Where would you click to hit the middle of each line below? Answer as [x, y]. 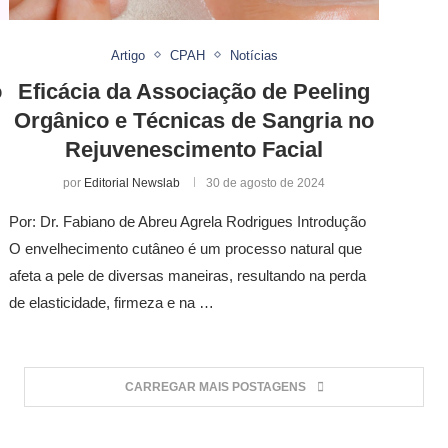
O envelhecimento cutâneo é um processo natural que [185, 248]
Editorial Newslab [132, 182]
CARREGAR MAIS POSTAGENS [215, 386]
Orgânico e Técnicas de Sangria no [194, 120]
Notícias [253, 55]
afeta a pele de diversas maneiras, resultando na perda [187, 275]
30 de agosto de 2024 [265, 182]
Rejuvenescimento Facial [194, 149]
